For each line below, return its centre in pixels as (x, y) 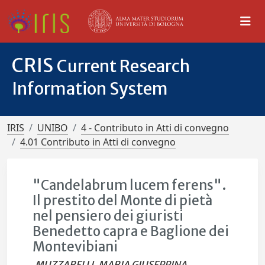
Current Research (123, 66)
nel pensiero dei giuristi (108, 216)
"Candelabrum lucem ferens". (130, 185)
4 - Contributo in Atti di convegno (155, 128)
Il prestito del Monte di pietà (123, 201)
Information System (90, 89)
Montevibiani (75, 247)
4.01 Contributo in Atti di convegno (98, 142)
